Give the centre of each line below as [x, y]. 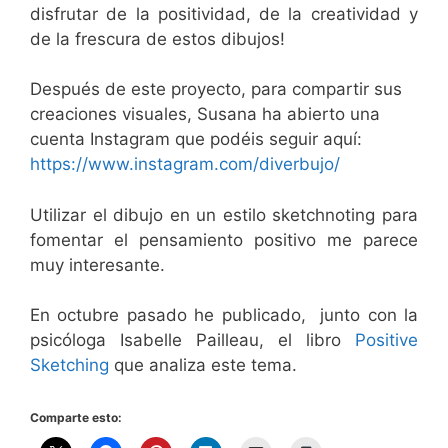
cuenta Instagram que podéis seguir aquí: [196, 139]
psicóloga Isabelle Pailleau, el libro [192, 340]
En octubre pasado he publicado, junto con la [224, 315]
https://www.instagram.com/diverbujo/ [185, 164]
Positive [386, 340]
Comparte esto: [76, 417]
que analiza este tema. [203, 365]
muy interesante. [97, 264]
